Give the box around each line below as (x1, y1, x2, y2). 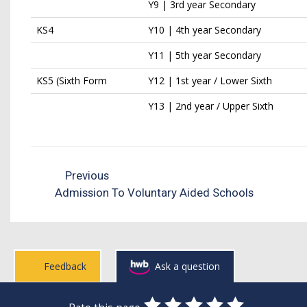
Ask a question (155, 260, 220, 273)
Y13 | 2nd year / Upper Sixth (148, 99, 273, 112)
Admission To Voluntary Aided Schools (55, 186, 254, 199)
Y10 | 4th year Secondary (148, 23, 261, 36)
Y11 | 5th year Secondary (148, 49, 261, 62)
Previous (62, 169, 110, 182)
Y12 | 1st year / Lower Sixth (148, 74, 272, 87)
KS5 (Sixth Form (36, 74, 107, 87)
